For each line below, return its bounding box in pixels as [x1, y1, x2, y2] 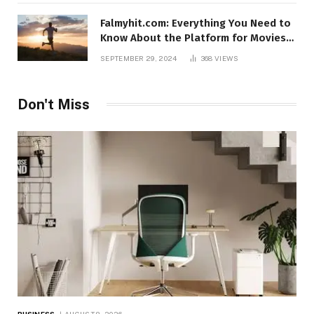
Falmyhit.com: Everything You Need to [100, 16, 291, 29]
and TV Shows [100, 46, 170, 59]
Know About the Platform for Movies [100, 31, 286, 44]
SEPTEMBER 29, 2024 [100, 53, 177, 62]
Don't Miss [18, 95, 90, 113]
